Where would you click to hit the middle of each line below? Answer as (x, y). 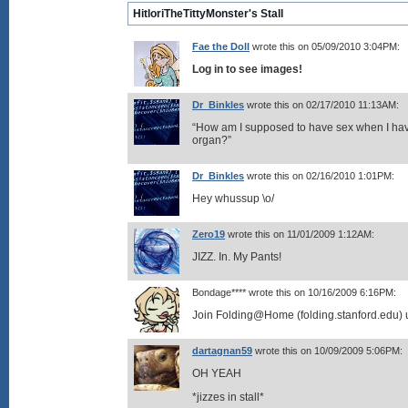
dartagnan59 (222, 351)
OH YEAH (217, 373)
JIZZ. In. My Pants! (237, 257)
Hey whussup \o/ (233, 199)
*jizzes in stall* (228, 397)
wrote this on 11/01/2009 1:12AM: (300, 234)
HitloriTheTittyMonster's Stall (208, 14)
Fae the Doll (221, 46)
